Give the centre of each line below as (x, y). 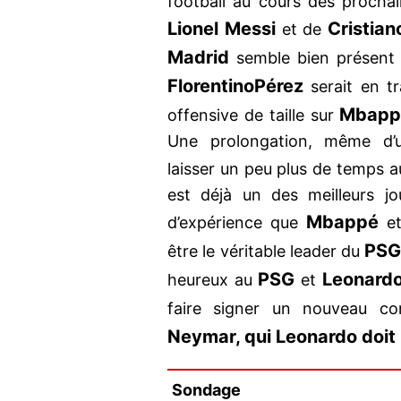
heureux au (213, 280)
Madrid (198, 58)
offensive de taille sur (254, 115)
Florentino (211, 86)
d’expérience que (237, 223)
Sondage (206, 389)
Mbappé (342, 222)
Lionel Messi (222, 29)
